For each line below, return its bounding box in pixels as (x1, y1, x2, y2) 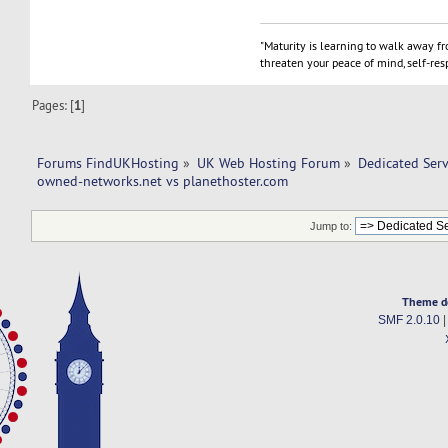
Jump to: (310, 219, 353, 232)
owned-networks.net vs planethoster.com (36, 172, 292, 191)
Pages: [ (32, 97, 75, 114)
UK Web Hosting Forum (197, 154, 341, 173)
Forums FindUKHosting (36, 154, 179, 173)
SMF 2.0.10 (377, 313, 440, 326)
